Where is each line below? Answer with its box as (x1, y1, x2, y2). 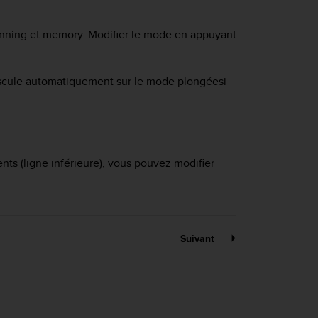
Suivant (180, 231, 214, 246)
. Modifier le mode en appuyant (82, 26, 236, 43)
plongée (177, 73, 219, 90)
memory (43, 26, 82, 43)
